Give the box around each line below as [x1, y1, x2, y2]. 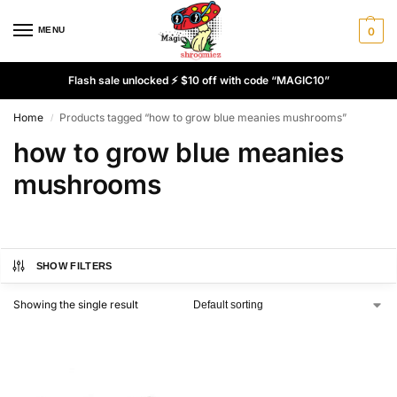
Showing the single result [13, 298, 138, 311]
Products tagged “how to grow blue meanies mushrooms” [59, 111, 347, 124]
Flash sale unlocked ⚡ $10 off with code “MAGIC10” [67, 74, 330, 87]
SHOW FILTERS [35, 261, 113, 271]
